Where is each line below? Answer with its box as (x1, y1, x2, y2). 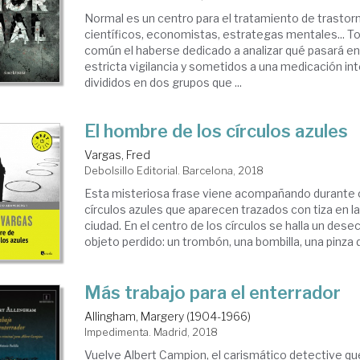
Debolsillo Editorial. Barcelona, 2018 (84, 163, 264, 177)
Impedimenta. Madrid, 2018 (84, 325, 219, 339)
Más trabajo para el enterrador (84, 282, 342, 304)
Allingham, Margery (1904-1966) (84, 309, 252, 324)
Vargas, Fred (84, 147, 151, 162)
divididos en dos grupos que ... (84, 75, 243, 89)
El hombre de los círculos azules (84, 120, 349, 141)
